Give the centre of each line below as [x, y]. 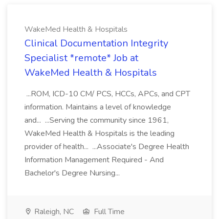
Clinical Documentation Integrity [96, 43]
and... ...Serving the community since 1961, [97, 120]
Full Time [108, 212]
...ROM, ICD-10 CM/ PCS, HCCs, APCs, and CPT [107, 94]
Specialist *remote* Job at [81, 58]
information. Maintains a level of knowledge [98, 107]
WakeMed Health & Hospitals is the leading [99, 133]
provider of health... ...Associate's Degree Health [107, 147]
